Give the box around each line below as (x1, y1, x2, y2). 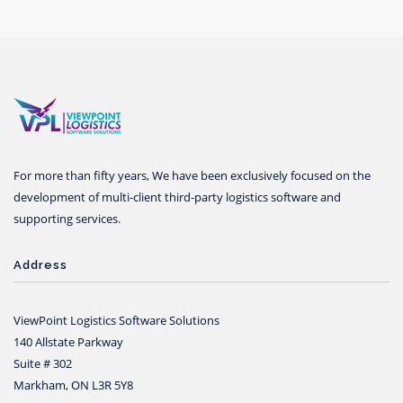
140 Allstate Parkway (13, 334, 123, 350)
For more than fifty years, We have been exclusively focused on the (13, 167, 371, 184)
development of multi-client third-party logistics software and (13, 189, 341, 205)
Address (13, 258, 67, 272)
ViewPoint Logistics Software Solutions (13, 312, 219, 328)
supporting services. (13, 210, 121, 227)
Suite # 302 (13, 355, 72, 372)
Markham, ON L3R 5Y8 (13, 377, 133, 393)
